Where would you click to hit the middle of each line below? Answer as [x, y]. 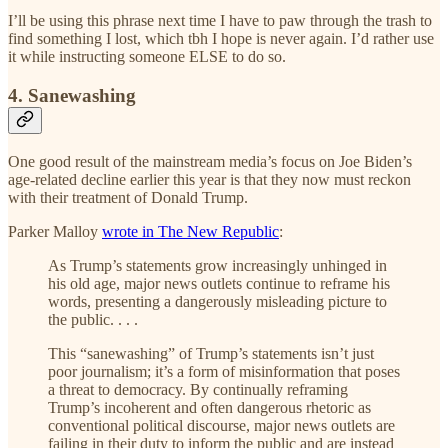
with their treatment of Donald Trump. [128, 197]
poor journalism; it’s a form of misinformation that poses [224, 371]
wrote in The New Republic [190, 231]
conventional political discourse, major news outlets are [221, 425]
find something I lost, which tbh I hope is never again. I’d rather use [221, 39]
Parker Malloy [55, 231]
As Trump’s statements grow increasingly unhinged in [217, 265]
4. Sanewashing [72, 96]
